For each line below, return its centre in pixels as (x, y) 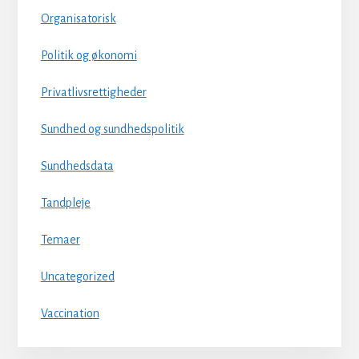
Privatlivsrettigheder (93, 93)
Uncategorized (77, 277)
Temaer (60, 240)
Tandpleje (65, 203)
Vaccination (70, 314)
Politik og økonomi (89, 56)
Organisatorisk (78, 19)
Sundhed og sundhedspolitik (112, 129)
